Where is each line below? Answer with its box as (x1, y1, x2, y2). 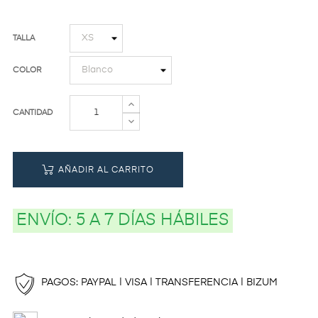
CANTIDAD (13, 108, 53, 116)
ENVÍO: (16, 212, 76, 229)
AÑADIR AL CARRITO (58, 165, 154, 175)
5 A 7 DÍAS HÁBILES (76, 212, 229, 229)
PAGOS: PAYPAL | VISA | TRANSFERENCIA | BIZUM (41, 277, 278, 287)
